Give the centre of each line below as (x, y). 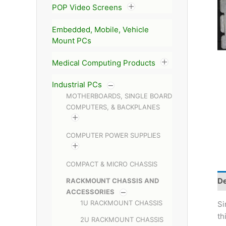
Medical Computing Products (104, 63)
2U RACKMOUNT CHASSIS (122, 220)
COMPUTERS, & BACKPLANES (113, 107)
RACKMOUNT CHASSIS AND (112, 180)
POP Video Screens (87, 8)
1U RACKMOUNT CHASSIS (121, 203)
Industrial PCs (77, 85)
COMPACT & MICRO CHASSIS (112, 164)
